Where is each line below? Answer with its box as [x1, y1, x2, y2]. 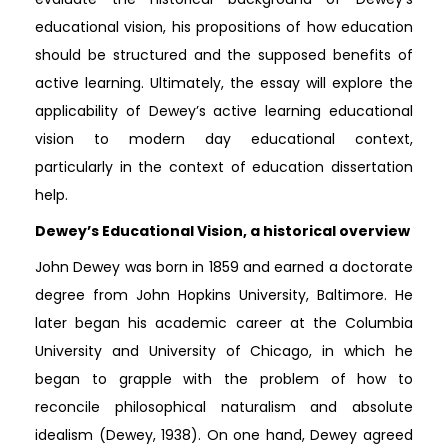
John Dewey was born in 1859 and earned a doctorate [35, 257, 413, 277]
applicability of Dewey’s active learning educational [35, 101, 413, 121]
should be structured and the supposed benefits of [35, 45, 413, 65]
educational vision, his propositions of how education [35, 17, 413, 37]
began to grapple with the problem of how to [35, 369, 413, 389]
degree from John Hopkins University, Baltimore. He [35, 285, 413, 305]
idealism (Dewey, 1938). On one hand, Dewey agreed [35, 425, 413, 445]
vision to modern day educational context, [35, 129, 413, 149]
